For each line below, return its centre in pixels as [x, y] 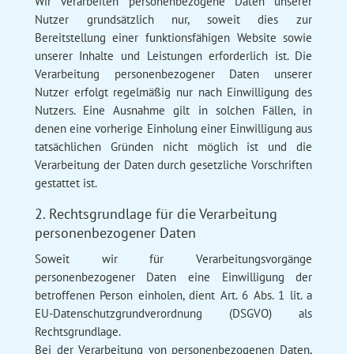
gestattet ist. [66, 183]
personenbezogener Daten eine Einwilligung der [173, 277]
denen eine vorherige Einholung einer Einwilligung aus [173, 128]
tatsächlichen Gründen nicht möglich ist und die [173, 146]
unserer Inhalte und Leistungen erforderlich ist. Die [173, 55]
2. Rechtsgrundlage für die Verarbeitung [156, 213]
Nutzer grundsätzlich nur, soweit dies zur [173, 19]
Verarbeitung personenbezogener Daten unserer [173, 73]
